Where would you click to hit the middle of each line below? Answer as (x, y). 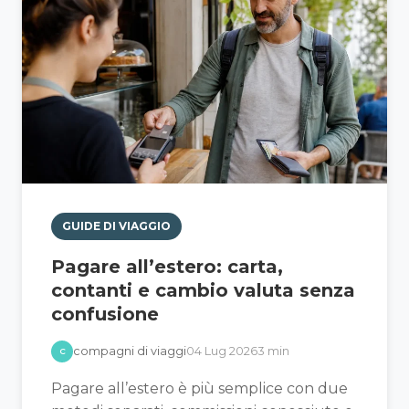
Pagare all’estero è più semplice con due (199, 388)
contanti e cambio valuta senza (203, 290)
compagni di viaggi (130, 351)
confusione (105, 314)
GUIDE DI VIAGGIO (116, 226)
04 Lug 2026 (222, 351)
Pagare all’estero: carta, (167, 266)
